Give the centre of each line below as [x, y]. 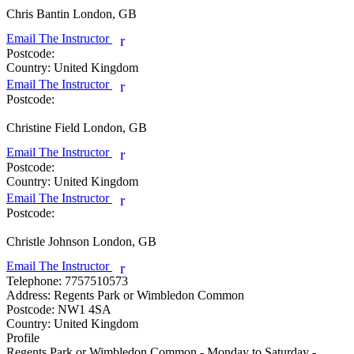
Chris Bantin [38, 13]
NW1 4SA [83, 309]
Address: [28, 295]
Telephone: [34, 281]
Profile [23, 337]
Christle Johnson [48, 241]
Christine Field [43, 127]
